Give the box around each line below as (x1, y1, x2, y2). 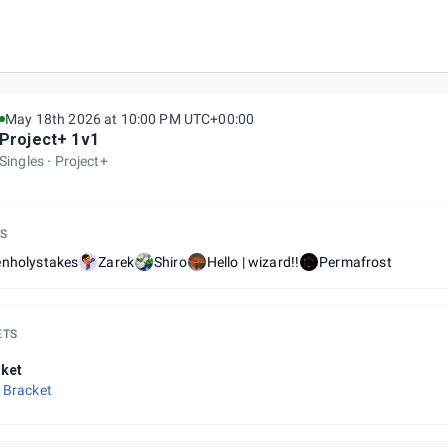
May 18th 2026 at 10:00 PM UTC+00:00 (5, 111, 255, 127)
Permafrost (319, 254, 392, 270)
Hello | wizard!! (206, 254, 300, 270)
